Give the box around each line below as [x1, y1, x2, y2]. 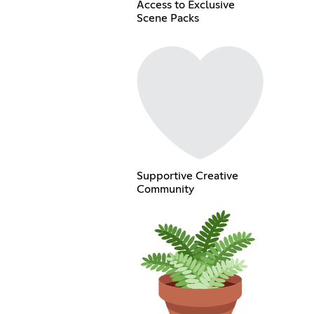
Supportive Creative [136, 170, 238, 182]
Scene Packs [136, 13, 199, 25]
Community [136, 183, 194, 195]
